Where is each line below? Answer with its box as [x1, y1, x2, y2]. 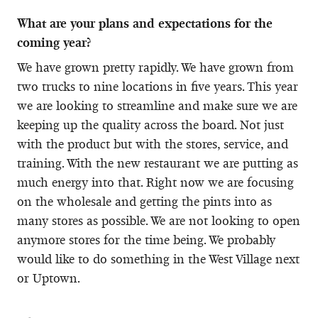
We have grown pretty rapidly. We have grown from [17, 59, 294, 75]
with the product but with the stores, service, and [17, 136, 288, 152]
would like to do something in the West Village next [17, 251, 300, 267]
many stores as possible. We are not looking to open [17, 212, 300, 229]
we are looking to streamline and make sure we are [17, 97, 297, 114]
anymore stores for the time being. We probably [17, 231, 275, 248]
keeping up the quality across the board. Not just [17, 116, 284, 133]
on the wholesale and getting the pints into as [17, 193, 272, 209]
